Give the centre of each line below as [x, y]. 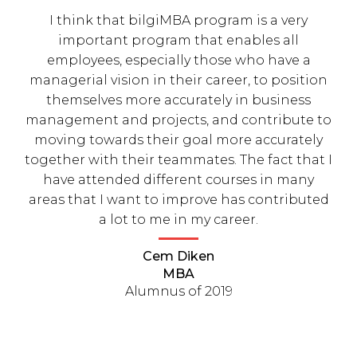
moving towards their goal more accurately [178, 140]
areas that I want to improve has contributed [178, 200]
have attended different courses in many [178, 180]
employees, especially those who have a [178, 60]
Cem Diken [178, 256]
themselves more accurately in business [178, 100]
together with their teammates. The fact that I [178, 160]
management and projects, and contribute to [178, 120]
